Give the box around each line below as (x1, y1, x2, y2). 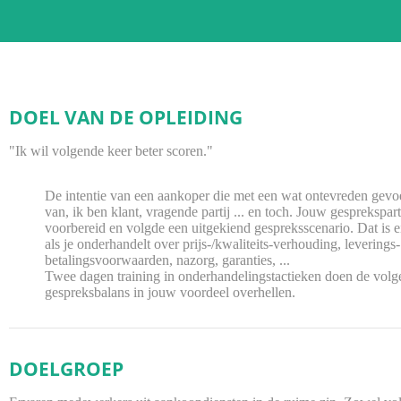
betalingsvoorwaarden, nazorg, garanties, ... (45, 252, 290, 269)
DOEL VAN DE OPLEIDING (9, 105, 243, 131)
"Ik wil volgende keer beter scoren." (9, 143, 213, 159)
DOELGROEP (9, 356, 124, 382)
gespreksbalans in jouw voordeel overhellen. (45, 285, 295, 301)
